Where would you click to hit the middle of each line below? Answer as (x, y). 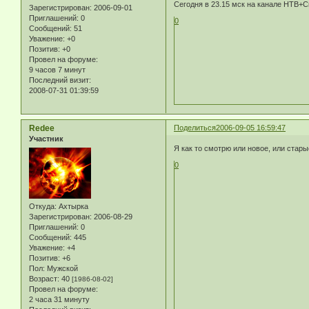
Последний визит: (60, 80)
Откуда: (43, 206)
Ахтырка (72, 206)
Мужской (61, 268)
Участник (46, 139)
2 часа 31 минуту (59, 299)
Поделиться (195, 128)
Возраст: (44, 278)
